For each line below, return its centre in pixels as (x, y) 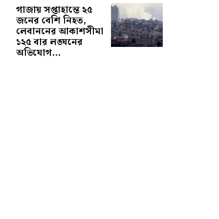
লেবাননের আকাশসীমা (60, 32)
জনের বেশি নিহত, (51, 21)
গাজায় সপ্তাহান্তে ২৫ (55, 10)
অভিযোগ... (39, 53)
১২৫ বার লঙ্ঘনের (50, 42)
